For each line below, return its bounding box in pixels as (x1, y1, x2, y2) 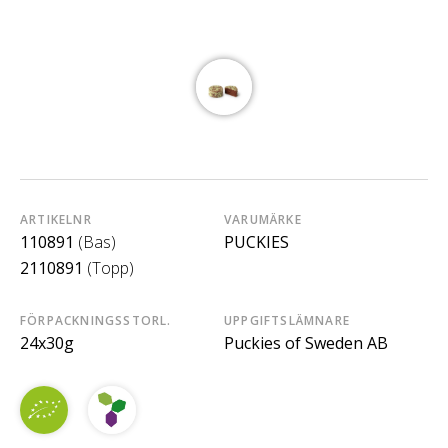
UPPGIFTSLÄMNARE (224, 312, 350, 330)
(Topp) (87, 257, 134, 280)
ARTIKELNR (20, 211, 92, 229)
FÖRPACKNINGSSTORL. (20, 312, 172, 330)
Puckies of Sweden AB (224, 332, 388, 355)
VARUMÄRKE (224, 211, 302, 229)
